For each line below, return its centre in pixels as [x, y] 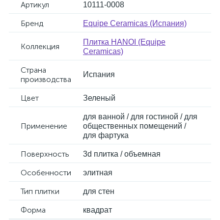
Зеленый [99, 98]
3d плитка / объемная [122, 154]
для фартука [106, 135]
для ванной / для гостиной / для [140, 117]
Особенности [46, 173]
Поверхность [45, 154]
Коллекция [40, 46]
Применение [44, 126]
